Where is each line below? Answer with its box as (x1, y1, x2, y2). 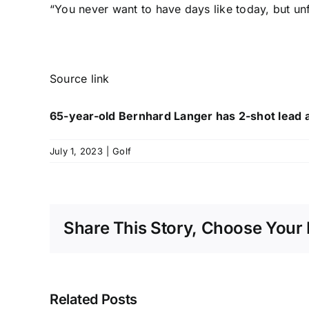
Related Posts (50, 290, 138, 308)
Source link (50, 72, 110, 86)
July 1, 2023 (50, 146, 103, 157)
